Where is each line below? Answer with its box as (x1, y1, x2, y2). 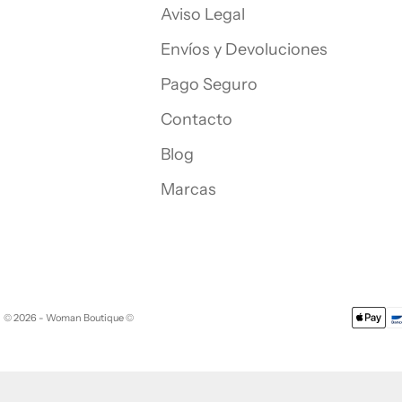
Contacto (161, 109, 232, 130)
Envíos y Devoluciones (161, 39, 328, 60)
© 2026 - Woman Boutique (3, 311, 126, 325)
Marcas (161, 179, 216, 200)
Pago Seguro (161, 74, 258, 95)
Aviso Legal (161, 4, 245, 25)
